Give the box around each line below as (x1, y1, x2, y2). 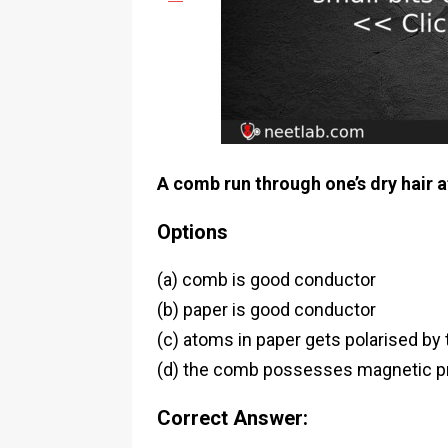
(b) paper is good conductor (157, 299, 376, 320)
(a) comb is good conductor (157, 269, 376, 290)
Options (157, 220, 228, 244)
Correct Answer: (157, 406, 308, 430)
